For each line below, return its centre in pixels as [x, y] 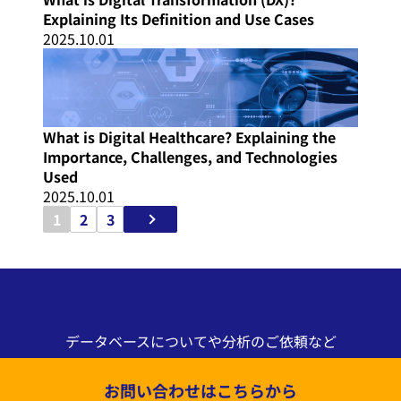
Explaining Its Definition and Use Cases [179, 19]
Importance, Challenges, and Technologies [190, 157]
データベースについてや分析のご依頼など [200, 341]
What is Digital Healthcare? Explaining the [189, 137]
